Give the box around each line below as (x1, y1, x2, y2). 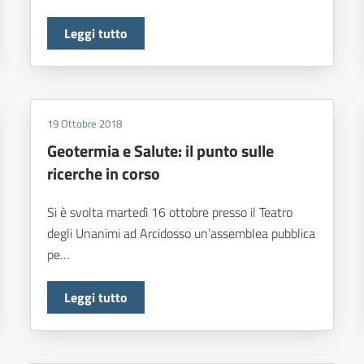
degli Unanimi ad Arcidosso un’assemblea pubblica (47, 223, 316, 244)
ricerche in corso (47, 161, 161, 187)
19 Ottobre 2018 (47, 115, 123, 132)
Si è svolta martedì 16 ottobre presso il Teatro (47, 202, 293, 223)
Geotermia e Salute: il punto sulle (47, 138, 275, 164)
